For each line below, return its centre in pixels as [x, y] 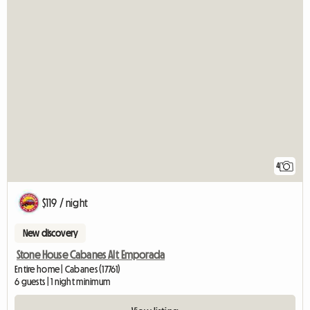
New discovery [51, 233]
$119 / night [65, 202]
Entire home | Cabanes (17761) [68, 269]
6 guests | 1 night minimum [63, 281]
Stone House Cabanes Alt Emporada [91, 254]
